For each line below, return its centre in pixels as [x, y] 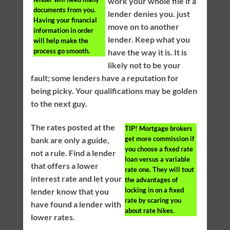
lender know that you [70, 191]
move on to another [143, 27]
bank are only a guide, [70, 140]
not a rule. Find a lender [73, 153]
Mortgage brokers [165, 129]
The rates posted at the [73, 127]
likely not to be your [144, 65]
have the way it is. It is [147, 52]
